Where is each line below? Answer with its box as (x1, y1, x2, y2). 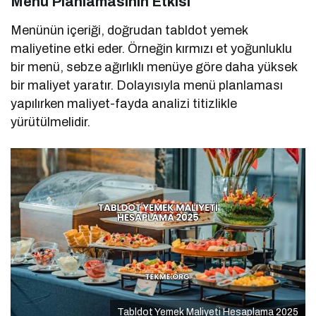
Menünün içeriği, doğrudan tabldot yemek (11, 23, 248, 38)
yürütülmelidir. (11, 115, 90, 130)
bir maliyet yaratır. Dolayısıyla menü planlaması (11, 78, 284, 93)
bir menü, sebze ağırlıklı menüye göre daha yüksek (11, 60, 298, 75)
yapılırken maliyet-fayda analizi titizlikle (11, 97, 238, 111)
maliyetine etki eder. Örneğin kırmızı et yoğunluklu (11, 42, 293, 56)
